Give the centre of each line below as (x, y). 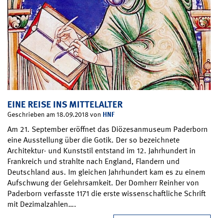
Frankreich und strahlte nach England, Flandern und (93, 162)
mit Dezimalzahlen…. (42, 204)
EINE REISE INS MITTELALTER (65, 105)
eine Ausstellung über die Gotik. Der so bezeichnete (93, 140)
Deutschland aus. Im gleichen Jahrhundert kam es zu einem (106, 172)
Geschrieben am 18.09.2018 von (55, 115)
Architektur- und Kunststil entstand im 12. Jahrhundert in (101, 151)
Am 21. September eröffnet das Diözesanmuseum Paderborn (108, 129)
